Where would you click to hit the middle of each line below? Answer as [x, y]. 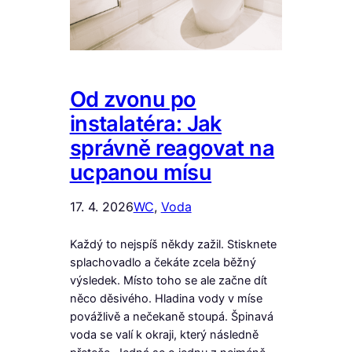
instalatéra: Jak [145, 124]
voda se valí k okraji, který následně [164, 335]
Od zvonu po [133, 100]
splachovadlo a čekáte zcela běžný [163, 263]
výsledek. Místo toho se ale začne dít [168, 281]
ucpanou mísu [141, 173]
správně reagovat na [172, 148]
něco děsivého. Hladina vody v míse [166, 299]
